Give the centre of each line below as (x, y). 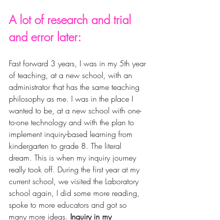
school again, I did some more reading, (75, 193)
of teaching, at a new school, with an (72, 75)
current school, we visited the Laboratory (75, 181)
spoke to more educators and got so (69, 205)
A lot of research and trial (72, 19)
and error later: (46, 37)
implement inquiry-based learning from (72, 134)
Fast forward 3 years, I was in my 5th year (79, 63)
